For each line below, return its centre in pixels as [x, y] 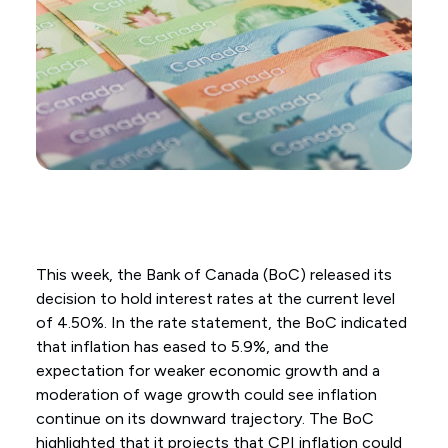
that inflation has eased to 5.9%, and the [182, 347]
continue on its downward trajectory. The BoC [204, 419]
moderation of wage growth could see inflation [206, 395]
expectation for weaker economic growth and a [207, 371]
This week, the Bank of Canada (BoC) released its [213, 275]
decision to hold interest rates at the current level [215, 299]
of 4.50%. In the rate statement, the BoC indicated [221, 323]
